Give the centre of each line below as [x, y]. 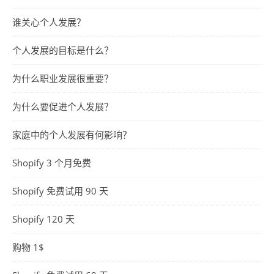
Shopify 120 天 [43, 219]
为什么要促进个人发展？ [63, 106]
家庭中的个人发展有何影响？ [72, 134]
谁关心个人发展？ [49, 22]
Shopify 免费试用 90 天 [60, 191]
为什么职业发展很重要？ [63, 78]
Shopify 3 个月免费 [52, 162]
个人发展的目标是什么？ [63, 50]
